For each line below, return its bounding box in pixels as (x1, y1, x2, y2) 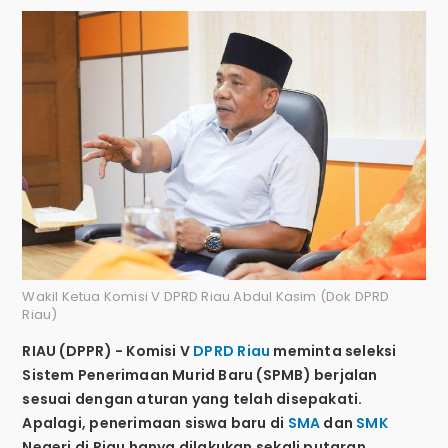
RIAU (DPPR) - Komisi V (22, 341, 194, 362)
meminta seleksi (270, 341, 397, 362)
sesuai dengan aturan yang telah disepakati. (22, 389, 363, 410)
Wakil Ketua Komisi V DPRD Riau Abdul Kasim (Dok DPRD (22, 287, 390, 307)
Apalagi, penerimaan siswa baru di (22, 413, 288, 434)
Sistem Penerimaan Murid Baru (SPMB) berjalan (22, 365, 378, 386)
